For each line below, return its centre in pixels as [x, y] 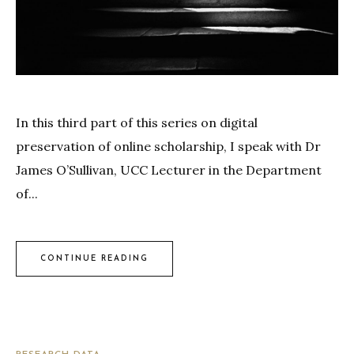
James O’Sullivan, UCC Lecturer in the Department [169, 170]
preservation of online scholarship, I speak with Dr [168, 147]
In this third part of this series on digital [137, 123]
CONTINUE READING [94, 258]
